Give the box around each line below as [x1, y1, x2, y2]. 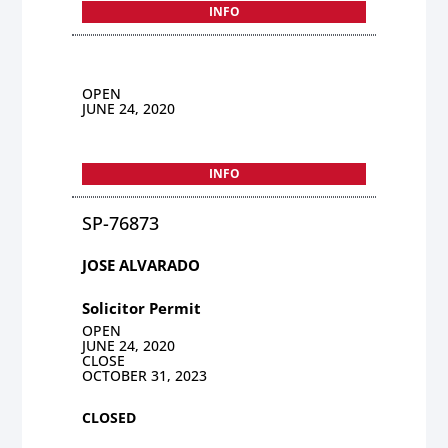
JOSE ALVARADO [82, 254, 201, 275]
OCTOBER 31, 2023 [82, 365, 208, 385]
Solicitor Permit [82, 297, 202, 318]
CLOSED [82, 407, 137, 427]
